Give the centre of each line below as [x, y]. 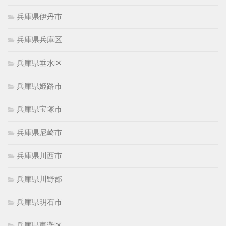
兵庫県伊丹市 [39, 16]
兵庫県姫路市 [39, 86]
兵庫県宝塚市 [39, 109]
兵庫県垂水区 [39, 63]
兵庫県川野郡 [39, 179]
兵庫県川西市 [39, 155]
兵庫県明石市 [39, 202]
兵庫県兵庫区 [39, 39]
